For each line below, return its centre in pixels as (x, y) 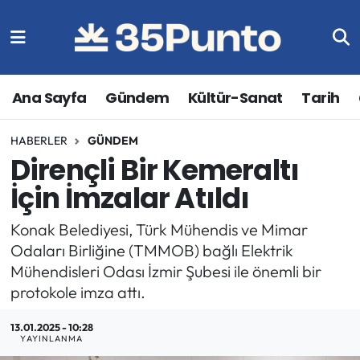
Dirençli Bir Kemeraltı (155, 170)
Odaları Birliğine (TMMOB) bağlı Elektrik (151, 250)
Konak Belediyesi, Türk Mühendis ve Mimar (159, 229)
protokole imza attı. (78, 292)
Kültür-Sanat (235, 97)
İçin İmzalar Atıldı (130, 198)
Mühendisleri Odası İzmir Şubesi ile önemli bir (166, 271)
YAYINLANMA (52, 339)
